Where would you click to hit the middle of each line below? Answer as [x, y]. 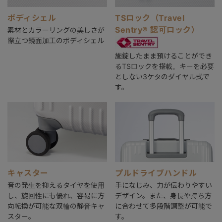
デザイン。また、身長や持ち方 [164, 195]
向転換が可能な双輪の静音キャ [56, 206]
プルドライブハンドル [156, 173]
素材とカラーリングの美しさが [56, 30]
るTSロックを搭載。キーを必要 [165, 66]
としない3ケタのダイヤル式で [163, 77]
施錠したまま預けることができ [164, 56]
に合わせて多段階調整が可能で [164, 206]
